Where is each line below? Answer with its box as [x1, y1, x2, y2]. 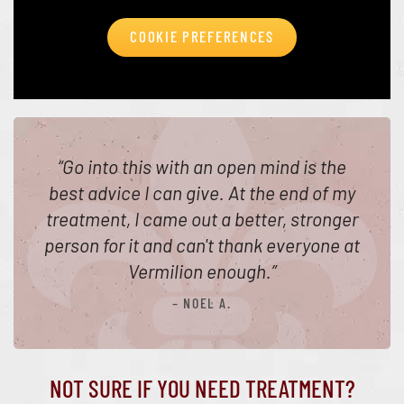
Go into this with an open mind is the [62, 154, 346, 178]
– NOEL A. [172, 294, 232, 312]
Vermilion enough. [128, 259, 271, 282]
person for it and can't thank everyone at [44, 233, 360, 256]
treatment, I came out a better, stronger [46, 207, 358, 230]
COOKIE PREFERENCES [130, 27, 274, 46]
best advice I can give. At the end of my [49, 180, 355, 204]
